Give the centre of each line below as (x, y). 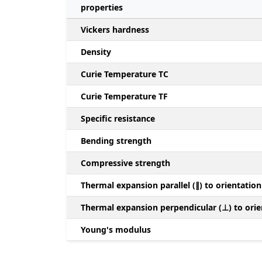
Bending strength (116, 141)
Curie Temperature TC (125, 74)
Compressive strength (125, 163)
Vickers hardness (115, 30)
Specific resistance (118, 119)
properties (102, 8)
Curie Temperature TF (124, 96)
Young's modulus (116, 230)
